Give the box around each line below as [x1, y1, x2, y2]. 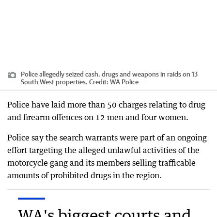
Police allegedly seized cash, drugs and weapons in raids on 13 [21, 70, 198, 78]
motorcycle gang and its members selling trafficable [7, 158, 196, 168]
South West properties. [21, 78, 88, 86]
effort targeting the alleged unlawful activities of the [7, 145, 200, 155]
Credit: [88, 78, 110, 86]
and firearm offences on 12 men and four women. [7, 112, 188, 123]
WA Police [110, 78, 139, 86]
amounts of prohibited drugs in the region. [7, 170, 162, 181]
